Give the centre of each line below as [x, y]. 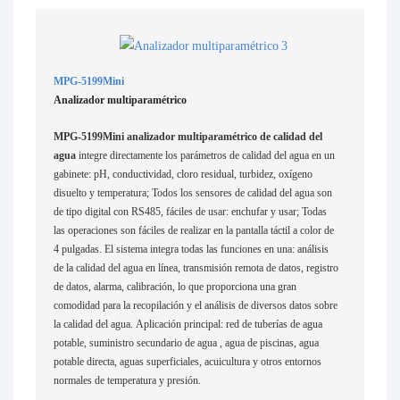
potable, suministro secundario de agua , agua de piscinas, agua [187, 342]
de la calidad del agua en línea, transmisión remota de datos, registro [196, 267]
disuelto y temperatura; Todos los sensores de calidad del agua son [193, 192]
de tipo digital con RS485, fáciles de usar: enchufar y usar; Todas [191, 211]
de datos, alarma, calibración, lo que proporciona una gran [175, 286]
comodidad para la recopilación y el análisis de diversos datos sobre [196, 305]
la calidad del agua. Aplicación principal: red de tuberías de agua [188, 324]
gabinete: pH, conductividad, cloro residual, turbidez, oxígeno [183, 174]
